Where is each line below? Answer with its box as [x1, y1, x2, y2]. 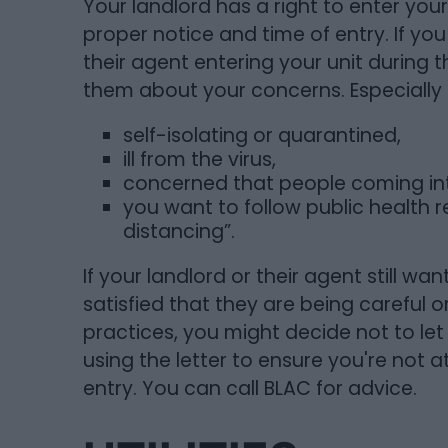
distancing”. [122, 218, 235, 246]
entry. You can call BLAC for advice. [82, 375, 417, 403]
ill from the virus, [122, 146, 276, 174]
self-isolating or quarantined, [122, 122, 401, 150]
